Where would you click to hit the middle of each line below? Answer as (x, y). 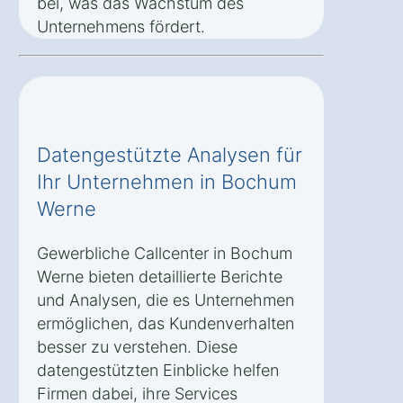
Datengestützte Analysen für (170, 154)
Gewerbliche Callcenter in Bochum (165, 253)
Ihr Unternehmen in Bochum (167, 181)
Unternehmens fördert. (121, 26)
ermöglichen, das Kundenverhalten (166, 323)
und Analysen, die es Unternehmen (166, 300)
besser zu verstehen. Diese (137, 346)
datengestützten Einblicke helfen (158, 370)
